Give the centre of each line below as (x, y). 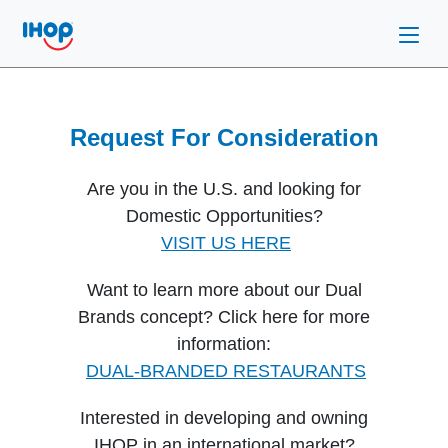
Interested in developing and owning (224, 418)
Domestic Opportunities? (224, 216)
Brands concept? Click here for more (224, 317)
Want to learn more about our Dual (224, 290)
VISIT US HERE (226, 243)
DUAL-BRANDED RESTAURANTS (226, 371)
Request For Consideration (224, 137)
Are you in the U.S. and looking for (224, 189)
